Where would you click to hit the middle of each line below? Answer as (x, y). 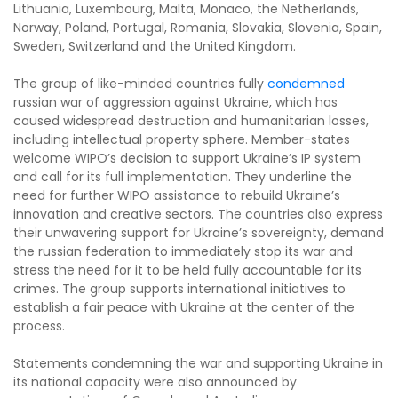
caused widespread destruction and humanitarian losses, (191, 120)
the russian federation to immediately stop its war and (183, 251)
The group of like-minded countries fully (140, 83)
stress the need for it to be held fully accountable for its (187, 270)
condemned (306, 83)
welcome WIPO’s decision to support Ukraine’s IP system (187, 158)
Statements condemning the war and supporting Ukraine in (198, 363)
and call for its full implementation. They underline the (183, 176)
